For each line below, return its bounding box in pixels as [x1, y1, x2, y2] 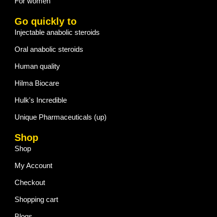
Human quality [15, 62, 60, 71]
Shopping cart [15, 195, 58, 204]
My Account [15, 161, 52, 170]
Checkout [15, 178, 45, 187]
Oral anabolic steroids [15, 45, 83, 54]
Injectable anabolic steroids [15, 28, 100, 37]
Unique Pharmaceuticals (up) [15, 113, 107, 122]
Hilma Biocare [15, 79, 59, 88]
